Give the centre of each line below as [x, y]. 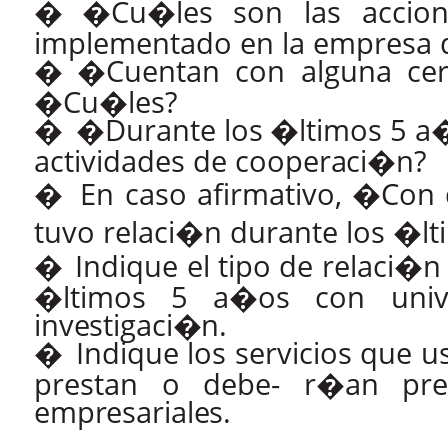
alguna [346, 71]
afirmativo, [269, 194]
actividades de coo [159, 161]
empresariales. [133, 412]
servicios [293, 353]
